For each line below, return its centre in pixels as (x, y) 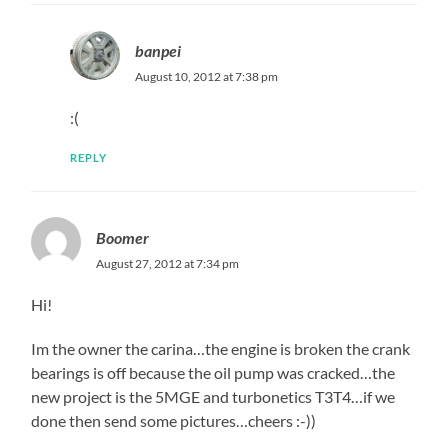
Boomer (123, 237)
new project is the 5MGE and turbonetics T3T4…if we (213, 396)
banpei (157, 50)
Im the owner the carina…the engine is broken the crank (221, 348)
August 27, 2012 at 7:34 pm (168, 263)
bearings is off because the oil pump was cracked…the (213, 372)
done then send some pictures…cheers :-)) (174, 420)
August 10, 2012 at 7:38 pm (206, 76)
